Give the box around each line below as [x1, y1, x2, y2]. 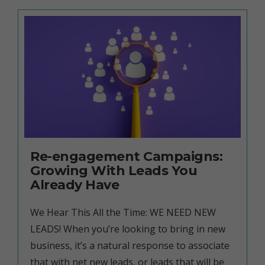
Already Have [30, 176, 119, 193]
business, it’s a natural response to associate [30, 238, 230, 252]
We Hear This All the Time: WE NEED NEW [30, 205, 216, 219]
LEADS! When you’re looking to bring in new [30, 222, 225, 235]
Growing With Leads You [30, 162, 197, 179]
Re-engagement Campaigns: [30, 148, 222, 164]
